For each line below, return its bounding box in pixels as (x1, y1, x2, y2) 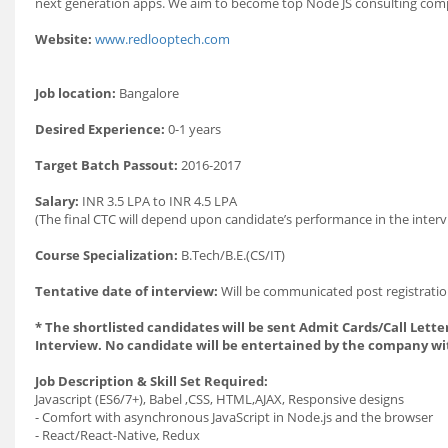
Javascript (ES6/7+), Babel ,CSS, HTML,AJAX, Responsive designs (35, 390, 404, 408)
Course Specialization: (35, 246, 178, 264)
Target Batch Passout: (35, 156, 178, 174)
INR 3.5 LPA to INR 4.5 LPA (79, 192, 237, 210)
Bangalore (116, 84, 179, 102)
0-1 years (165, 120, 221, 138)
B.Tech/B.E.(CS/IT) (178, 246, 285, 264)
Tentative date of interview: (35, 282, 218, 300)
